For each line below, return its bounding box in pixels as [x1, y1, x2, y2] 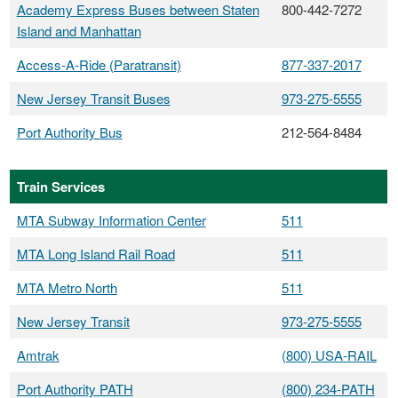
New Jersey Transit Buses [16, 89, 171, 108]
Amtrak [16, 345, 60, 364]
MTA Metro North [16, 277, 117, 297]
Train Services [16, 176, 105, 196]
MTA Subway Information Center [16, 210, 206, 229]
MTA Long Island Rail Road [16, 243, 175, 263]
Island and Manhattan [16, 21, 141, 41]
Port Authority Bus [16, 123, 123, 142]
